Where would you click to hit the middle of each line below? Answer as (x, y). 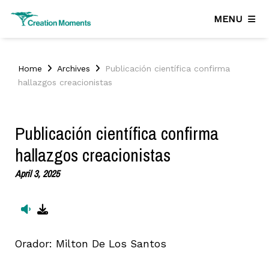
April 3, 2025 (37, 174)
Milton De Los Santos (111, 243)
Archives (74, 69)
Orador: (35, 243)
